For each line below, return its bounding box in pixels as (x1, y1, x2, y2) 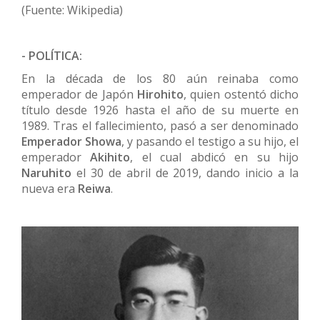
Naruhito (21, 165, 76, 181)
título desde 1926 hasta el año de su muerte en (21, 102, 299, 119)
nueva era (21, 181, 78, 197)
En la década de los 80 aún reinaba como (21, 71, 299, 87)
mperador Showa (27, 134, 122, 150)
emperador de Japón (21, 86, 137, 103)
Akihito (90, 149, 131, 166)
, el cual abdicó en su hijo (130, 149, 299, 166)
